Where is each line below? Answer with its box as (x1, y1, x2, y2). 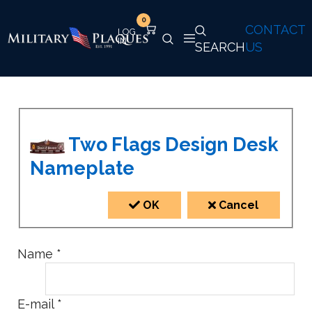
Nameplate (29, 157, 134, 180)
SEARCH (195, 40, 245, 54)
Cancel (216, 198, 259, 212)
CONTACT (245, 22, 305, 37)
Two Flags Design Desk (64, 134, 279, 156)
